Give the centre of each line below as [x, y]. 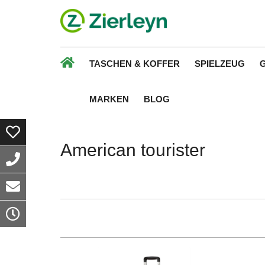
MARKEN [109, 99]
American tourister [133, 150]
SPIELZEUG [220, 64]
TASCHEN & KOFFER [135, 64]
